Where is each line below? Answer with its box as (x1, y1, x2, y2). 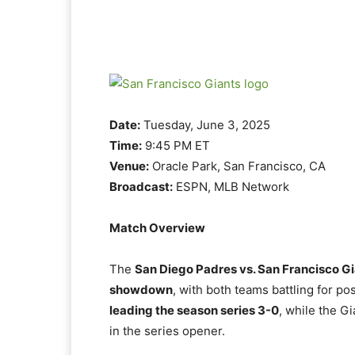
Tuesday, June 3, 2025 (140, 117, 270, 132)
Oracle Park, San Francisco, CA (149, 158, 326, 174)
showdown (109, 282, 173, 297)
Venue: (109, 158, 149, 174)
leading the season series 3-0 (109, 303, 279, 318)
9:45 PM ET (142, 138, 210, 153)
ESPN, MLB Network (173, 179, 289, 194)
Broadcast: (109, 179, 173, 194)
